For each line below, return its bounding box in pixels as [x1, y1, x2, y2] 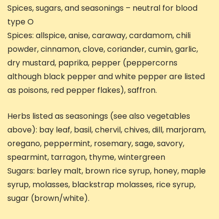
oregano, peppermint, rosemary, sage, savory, [7, 138, 184, 150]
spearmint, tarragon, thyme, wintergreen [7, 152, 165, 163]
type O [7, 16, 34, 28]
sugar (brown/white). [7, 193, 89, 204]
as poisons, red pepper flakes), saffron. [7, 85, 157, 96]
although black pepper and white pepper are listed [7, 71, 205, 83]
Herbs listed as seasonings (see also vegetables [7, 110, 190, 122]
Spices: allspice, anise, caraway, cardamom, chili [7, 30, 191, 42]
